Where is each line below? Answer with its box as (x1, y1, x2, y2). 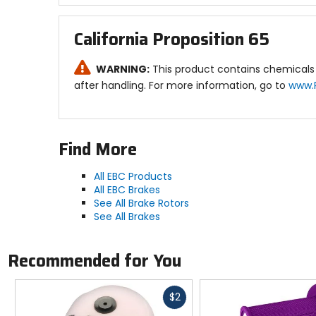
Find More (58, 135, 137, 163)
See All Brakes (93, 209, 160, 224)
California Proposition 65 (73, 25, 269, 53)
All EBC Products (93, 169, 172, 183)
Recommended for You (7, 248, 181, 275)
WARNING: (96, 61, 150, 76)
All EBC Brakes (93, 182, 160, 197)
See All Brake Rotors (93, 195, 189, 210)
